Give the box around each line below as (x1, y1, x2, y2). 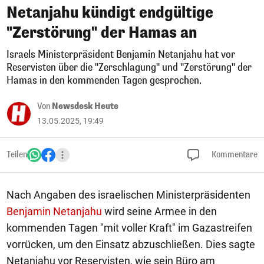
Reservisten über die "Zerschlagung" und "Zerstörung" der (6, 61, 252, 74)
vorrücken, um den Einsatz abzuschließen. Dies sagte (6, 238, 255, 250)
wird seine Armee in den (102, 205, 217, 217)
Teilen (6, 149, 27, 160)
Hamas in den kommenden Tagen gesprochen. (6, 74, 202, 87)
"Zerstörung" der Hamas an (6, 23, 197, 42)
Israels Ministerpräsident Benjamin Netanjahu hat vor (6, 48, 235, 61)
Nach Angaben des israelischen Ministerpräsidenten (6, 189, 250, 201)
